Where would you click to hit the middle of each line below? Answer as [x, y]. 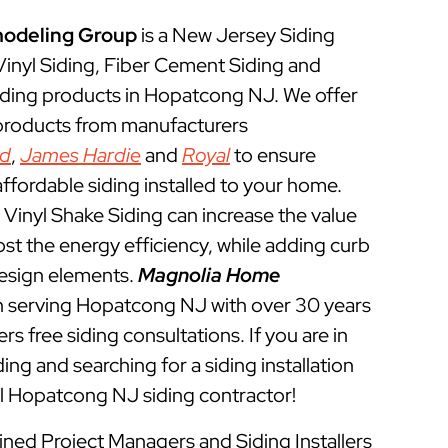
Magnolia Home [209, 275]
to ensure [273, 155]
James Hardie [80, 155]
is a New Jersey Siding [238, 35]
